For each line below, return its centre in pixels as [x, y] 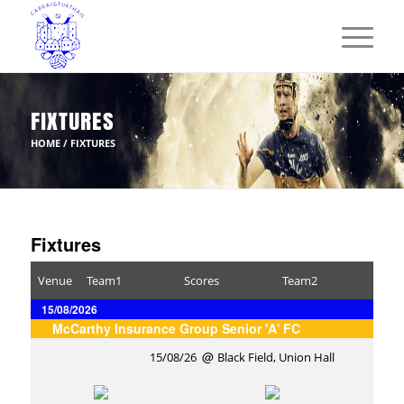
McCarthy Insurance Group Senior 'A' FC [176, 328]
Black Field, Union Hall [275, 357]
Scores [202, 280]
